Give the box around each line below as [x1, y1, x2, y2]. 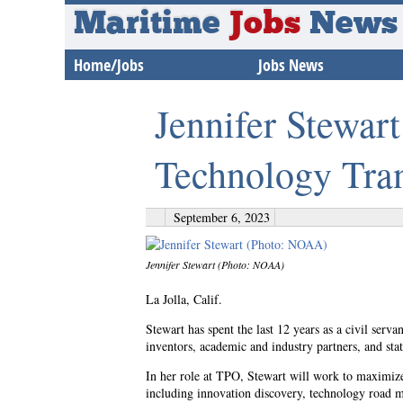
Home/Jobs [74, 54, 144, 76]
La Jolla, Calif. [146, 291, 222, 308]
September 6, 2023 [174, 209, 270, 226]
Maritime [74, 9, 228, 41]
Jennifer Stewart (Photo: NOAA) [146, 257, 284, 272]
